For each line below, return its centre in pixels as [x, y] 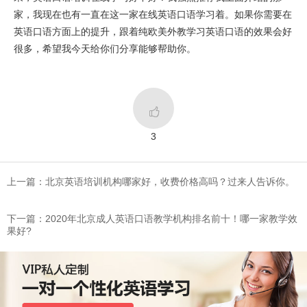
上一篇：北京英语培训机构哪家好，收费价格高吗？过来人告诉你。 [151, 182]
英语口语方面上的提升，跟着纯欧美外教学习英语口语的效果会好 [153, 32]
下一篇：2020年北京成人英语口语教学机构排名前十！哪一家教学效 [152, 219]
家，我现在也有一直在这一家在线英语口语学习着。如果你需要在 [153, 15]
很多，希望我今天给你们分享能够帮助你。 [105, 49]
